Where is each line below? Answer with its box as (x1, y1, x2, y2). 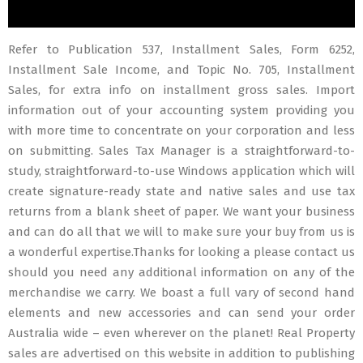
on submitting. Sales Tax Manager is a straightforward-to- (8, 143, 355, 158)
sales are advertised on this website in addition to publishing (8, 346, 355, 361)
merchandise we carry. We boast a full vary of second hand (8, 285, 355, 300)
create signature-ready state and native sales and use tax (8, 184, 355, 199)
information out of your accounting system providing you (8, 103, 355, 117)
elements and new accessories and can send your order (8, 305, 355, 320)
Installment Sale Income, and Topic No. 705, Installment (8, 62, 355, 77)
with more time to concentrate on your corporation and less (8, 123, 355, 138)
